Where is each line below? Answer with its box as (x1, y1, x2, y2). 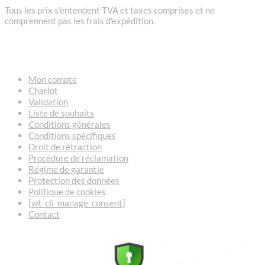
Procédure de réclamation (28, 152, 128, 163)
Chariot (28, 85, 58, 96)
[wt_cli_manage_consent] (28, 197, 125, 208)
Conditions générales (28, 118, 111, 130)
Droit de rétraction (28, 141, 102, 152)
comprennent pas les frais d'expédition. (5, 15, 155, 26)
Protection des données (28, 174, 119, 186)
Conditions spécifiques (28, 130, 116, 141)
